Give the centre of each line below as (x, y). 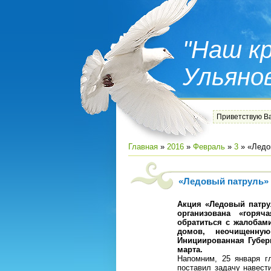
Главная (143, 147)
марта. (190, 249)
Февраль (209, 147)
